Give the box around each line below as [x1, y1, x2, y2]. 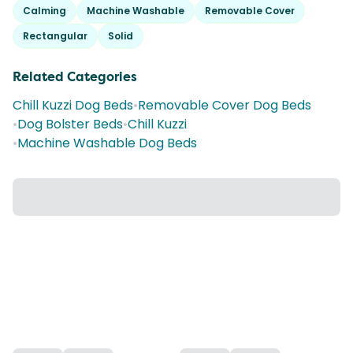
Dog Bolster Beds [17, 115, 123, 133]
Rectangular [23, 29, 87, 43]
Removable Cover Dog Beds [138, 96, 311, 114]
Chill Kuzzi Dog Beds [13, 96, 133, 114]
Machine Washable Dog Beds [17, 134, 197, 152]
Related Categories [13, 69, 137, 85]
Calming [23, 4, 66, 17]
